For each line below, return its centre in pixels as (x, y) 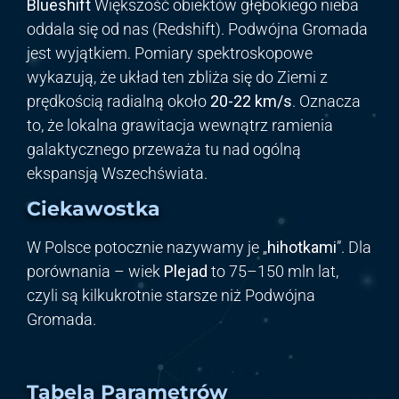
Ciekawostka (94, 209)
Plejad (186, 272)
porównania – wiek (95, 272)
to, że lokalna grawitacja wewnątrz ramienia (180, 125)
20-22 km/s (251, 101)
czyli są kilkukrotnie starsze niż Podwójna (171, 296)
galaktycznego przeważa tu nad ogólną (164, 149)
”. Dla (354, 248)
